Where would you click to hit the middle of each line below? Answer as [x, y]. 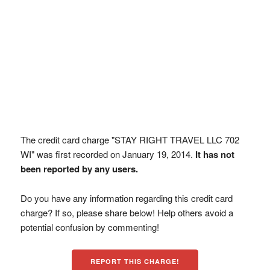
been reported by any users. [79, 169]
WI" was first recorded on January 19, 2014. [108, 154]
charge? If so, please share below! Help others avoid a [127, 212]
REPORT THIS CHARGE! [135, 261]
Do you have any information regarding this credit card [126, 198]
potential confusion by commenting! [89, 227]
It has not [215, 154]
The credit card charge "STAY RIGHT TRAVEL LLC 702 [130, 140]
